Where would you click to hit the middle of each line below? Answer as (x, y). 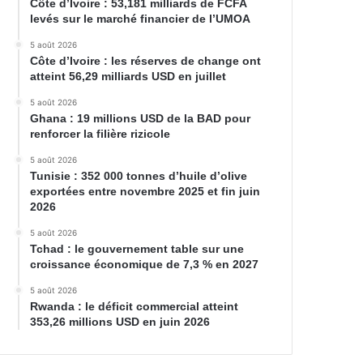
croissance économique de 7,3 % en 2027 (145, 265)
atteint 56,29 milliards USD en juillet (128, 77)
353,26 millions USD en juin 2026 (120, 322)
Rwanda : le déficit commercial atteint (135, 307)
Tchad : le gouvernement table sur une (137, 249)
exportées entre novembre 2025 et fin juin (145, 192)
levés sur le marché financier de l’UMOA (141, 19)
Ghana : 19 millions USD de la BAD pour (141, 119)
